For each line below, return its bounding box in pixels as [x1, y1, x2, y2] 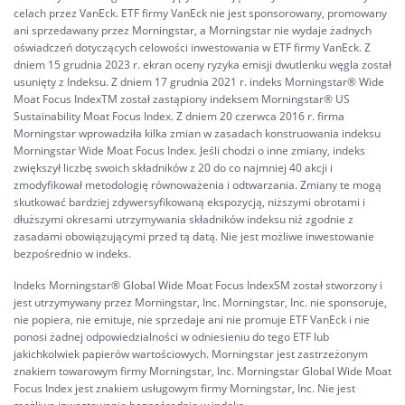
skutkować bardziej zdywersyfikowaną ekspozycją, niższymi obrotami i [14, 194, 365, 210]
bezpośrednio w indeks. [14, 246, 131, 261]
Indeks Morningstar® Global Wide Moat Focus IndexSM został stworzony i [14, 278, 382, 293]
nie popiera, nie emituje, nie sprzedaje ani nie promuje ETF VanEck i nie [14, 312, 370, 327]
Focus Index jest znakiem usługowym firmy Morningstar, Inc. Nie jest [14, 381, 355, 396]
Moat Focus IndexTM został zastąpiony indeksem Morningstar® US [14, 91, 350, 107]
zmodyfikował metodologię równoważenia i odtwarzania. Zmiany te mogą [14, 177, 381, 193]
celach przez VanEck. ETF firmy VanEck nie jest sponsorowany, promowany [14, 5, 387, 21]
